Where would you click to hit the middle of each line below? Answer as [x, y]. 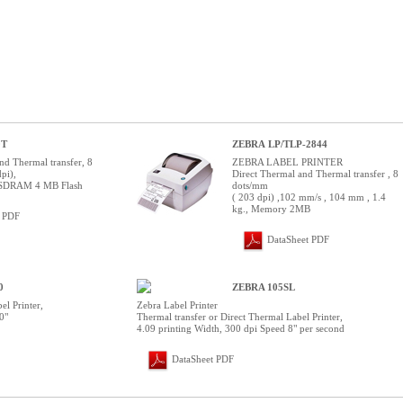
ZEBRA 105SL [264, 287]
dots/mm [251, 185]
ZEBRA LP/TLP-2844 [280, 143]
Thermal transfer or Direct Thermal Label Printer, [240, 316]
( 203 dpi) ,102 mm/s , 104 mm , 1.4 [309, 197]
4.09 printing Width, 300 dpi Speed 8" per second [241, 328]
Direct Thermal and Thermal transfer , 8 [315, 173]
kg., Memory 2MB [271, 208]
